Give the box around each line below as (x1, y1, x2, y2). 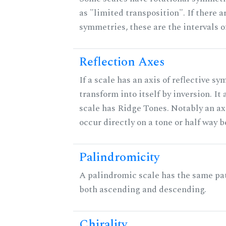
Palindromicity (79, 148, 160, 167)
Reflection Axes (79, 53, 165, 72)
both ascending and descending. (79, 183, 206, 197)
